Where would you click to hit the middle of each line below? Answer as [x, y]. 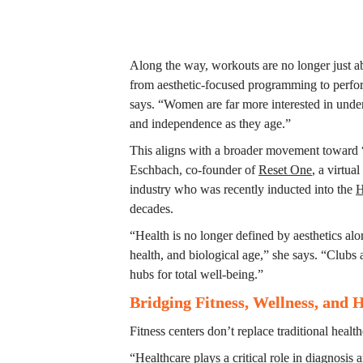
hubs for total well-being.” [196, 275]
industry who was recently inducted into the [243, 190]
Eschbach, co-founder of [194, 170]
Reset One [285, 170]
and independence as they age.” [210, 124]
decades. [152, 209]
